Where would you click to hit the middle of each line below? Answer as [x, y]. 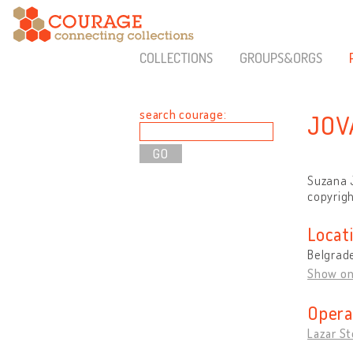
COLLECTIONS [176, 58]
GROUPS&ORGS [281, 58]
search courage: [183, 114]
